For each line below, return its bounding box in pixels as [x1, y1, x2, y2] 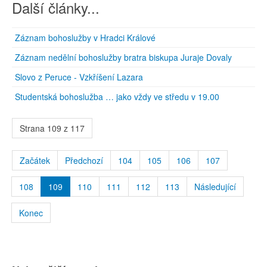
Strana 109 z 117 [20, 122, 85, 135]
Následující [194, 181, 236, 193]
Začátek [20, 154, 50, 167]
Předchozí [65, 154, 103, 167]
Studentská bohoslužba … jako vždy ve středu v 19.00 [15, 91, 219, 103]
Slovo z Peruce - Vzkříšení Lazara [15, 71, 143, 83]
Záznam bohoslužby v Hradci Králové [15, 32, 156, 44]
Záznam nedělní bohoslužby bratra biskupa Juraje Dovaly [15, 51, 232, 64]
